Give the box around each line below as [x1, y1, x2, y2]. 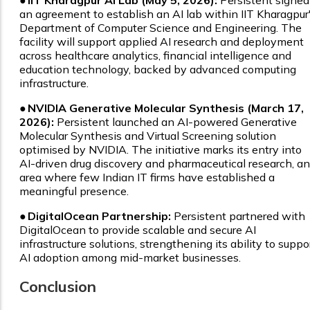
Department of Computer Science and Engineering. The [19, 21, 302, 35]
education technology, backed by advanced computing [19, 62, 296, 77]
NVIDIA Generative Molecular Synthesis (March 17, [28, 101, 304, 116]
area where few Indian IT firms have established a [19, 170, 275, 185]
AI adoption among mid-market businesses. [19, 250, 241, 265]
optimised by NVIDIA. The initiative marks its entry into [19, 143, 302, 157]
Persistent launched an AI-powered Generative [54, 115, 297, 129]
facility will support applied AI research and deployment [19, 35, 304, 49]
